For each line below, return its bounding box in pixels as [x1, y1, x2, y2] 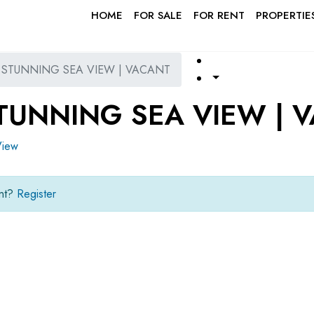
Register [17, 186, 56, 202]
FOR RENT [193, 8, 245, 23]
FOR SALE [134, 8, 182, 23]
